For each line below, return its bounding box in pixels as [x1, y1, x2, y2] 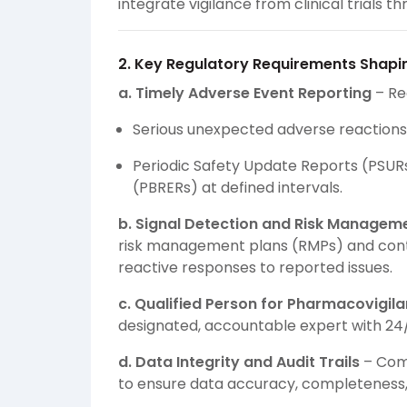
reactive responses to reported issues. [118, 257, 392, 279]
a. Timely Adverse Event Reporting [118, 83, 372, 104]
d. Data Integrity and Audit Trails [118, 352, 360, 373]
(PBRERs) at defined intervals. [133, 177, 342, 199]
